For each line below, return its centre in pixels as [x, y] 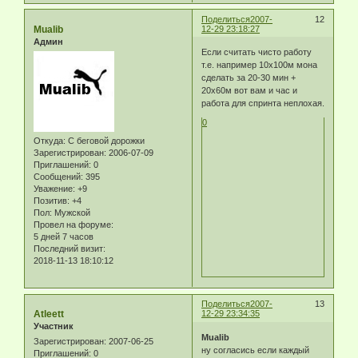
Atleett [49, 314]
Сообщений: [58, 177]
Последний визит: [70, 249]
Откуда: [50, 141]
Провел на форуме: [74, 225]
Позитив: [52, 201]
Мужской [71, 213]
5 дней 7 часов [64, 237]
